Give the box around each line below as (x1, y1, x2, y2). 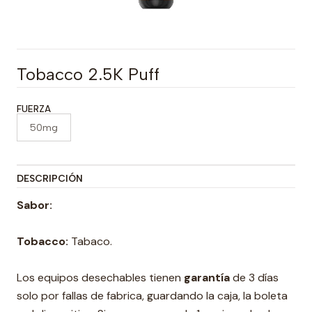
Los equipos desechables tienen (17, 270, 184, 285)
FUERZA (17, 103, 51, 115)
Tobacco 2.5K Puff (17, 64, 159, 84)
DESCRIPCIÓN (17, 173, 83, 184)
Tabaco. (68, 234, 112, 249)
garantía (184, 270, 230, 285)
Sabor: (17, 198, 52, 212)
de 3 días (230, 270, 279, 285)
